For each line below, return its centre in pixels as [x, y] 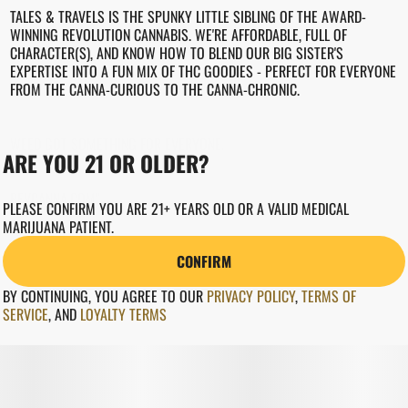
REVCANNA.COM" [54, 199]
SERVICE [25, 314]
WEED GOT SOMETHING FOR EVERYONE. [117, 144]
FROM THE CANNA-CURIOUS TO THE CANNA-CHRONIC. [154, 89]
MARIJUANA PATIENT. [58, 227]
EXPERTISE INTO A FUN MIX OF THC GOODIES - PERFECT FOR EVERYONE [203, 71]
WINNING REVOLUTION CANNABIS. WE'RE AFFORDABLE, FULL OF [178, 35]
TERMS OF [329, 296]
